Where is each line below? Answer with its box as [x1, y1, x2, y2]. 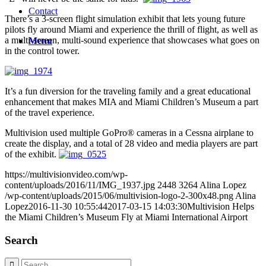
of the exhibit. [5, 148, 59, 159]
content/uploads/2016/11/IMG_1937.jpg [5, 179, 155, 190]
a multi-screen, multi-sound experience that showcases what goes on [5, 34, 259, 45]
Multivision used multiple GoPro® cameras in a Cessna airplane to [5, 127, 254, 138]
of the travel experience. [5, 107, 94, 118]
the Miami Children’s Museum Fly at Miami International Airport [5, 211, 248, 222]
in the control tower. [5, 45, 80, 56]
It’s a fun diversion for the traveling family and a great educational [5, 85, 251, 96]
